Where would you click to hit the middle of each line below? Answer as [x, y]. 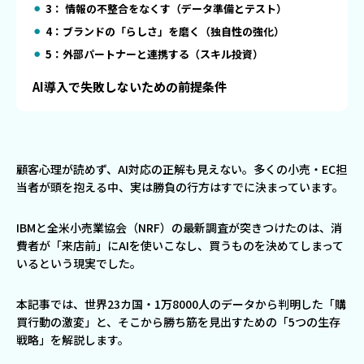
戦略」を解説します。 [73, 340]
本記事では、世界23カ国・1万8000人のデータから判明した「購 [181, 304]
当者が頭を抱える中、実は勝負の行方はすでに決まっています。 [180, 187]
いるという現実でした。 [79, 263]
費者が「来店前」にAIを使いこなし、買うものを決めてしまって [180, 245]
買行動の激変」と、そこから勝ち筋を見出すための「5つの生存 [178, 322]
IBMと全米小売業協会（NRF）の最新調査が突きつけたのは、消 [179, 227]
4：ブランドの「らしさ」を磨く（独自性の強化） [165, 31]
